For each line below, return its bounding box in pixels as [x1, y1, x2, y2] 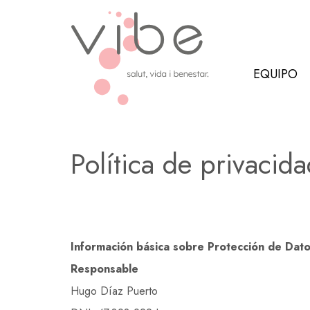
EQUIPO [253, 65, 298, 83]
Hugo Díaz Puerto [71, 283, 158, 299]
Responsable [71, 261, 138, 277]
